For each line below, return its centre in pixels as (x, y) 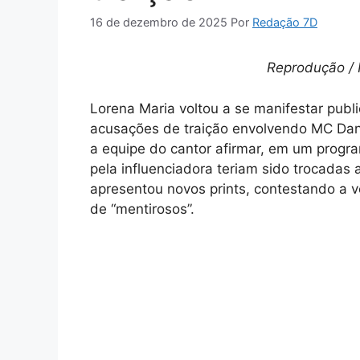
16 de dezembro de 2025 (159, 22)
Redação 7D (285, 22)
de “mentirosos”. (142, 209)
